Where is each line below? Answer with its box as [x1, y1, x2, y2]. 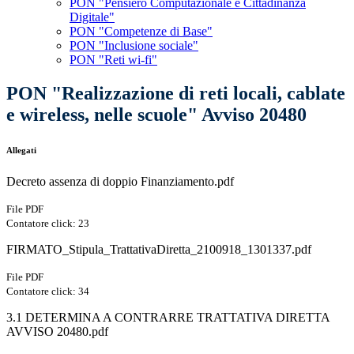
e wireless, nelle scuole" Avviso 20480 [6, 104, 307, 126]
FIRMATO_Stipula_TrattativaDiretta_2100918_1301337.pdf [6, 243, 311, 257]
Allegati [6, 145, 36, 156]
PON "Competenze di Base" [70, 24, 213, 39]
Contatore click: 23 [6, 217, 89, 230]
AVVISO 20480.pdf [6, 325, 108, 339]
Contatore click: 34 [6, 285, 89, 298]
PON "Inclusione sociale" [70, 39, 198, 53]
